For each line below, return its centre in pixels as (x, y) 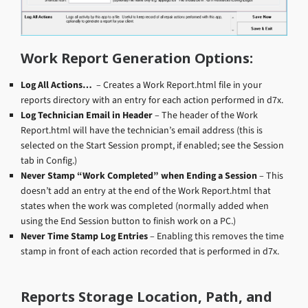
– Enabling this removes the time (216, 236)
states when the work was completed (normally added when (145, 206)
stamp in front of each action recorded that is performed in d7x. (150, 251)
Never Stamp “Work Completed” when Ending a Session (139, 175)
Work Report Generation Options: (137, 58)
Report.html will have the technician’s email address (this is (142, 130)
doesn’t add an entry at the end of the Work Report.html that (146, 190)
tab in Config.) (49, 160)
